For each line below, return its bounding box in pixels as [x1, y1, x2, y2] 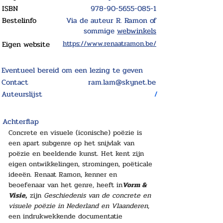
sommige [84, 25, 117, 37]
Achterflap [2, 115, 39, 127]
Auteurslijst [1, 88, 42, 100]
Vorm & [122, 180, 149, 190]
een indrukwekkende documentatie [8, 211, 125, 222]
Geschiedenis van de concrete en [44, 190, 153, 201]
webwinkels [117, 25, 156, 37]
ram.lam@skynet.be [88, 76, 156, 88]
